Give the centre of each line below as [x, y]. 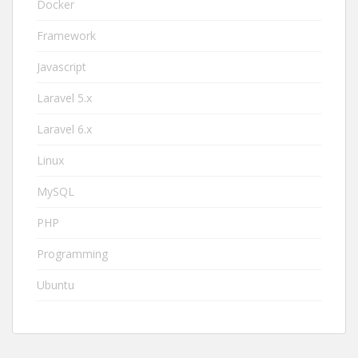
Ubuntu [56, 285]
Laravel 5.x [64, 98]
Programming [72, 254]
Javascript [62, 67]
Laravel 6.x [64, 129]
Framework [66, 36]
